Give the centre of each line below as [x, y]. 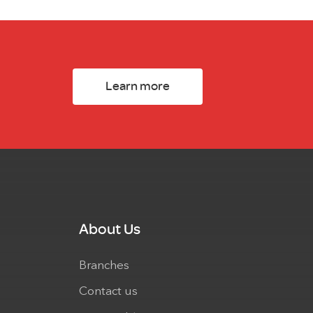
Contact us [108, 292]
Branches [104, 265]
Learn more [138, 86]
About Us [110, 229]
